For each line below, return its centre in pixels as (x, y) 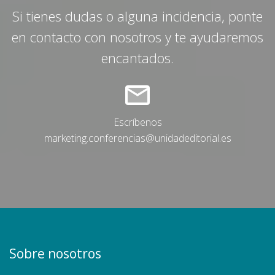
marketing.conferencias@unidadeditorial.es (137, 138)
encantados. (137, 58)
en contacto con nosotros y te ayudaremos (137, 37)
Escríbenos (137, 122)
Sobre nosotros (55, 254)
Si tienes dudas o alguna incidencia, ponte (137, 16)
